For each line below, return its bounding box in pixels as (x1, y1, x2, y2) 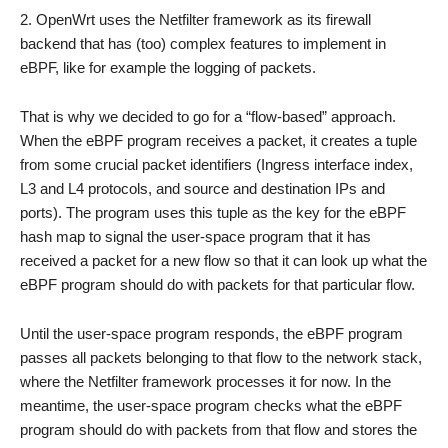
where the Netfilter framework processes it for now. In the (20, 373, 391, 390)
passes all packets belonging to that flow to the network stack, (20, 349, 422, 366)
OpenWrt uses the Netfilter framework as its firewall (36, 11, 371, 28)
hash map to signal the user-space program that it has (20, 228, 371, 245)
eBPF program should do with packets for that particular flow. (20, 276, 415, 293)
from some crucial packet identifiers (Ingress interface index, (20, 156, 413, 173)
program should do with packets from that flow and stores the (20, 421, 417, 438)
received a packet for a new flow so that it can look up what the (20, 252, 427, 269)
